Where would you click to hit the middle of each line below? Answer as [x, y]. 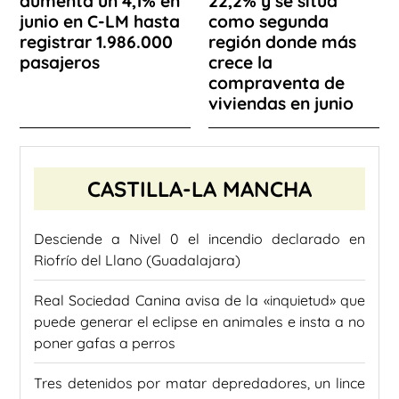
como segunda [269, 21]
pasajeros [60, 62]
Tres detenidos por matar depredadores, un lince [199, 383]
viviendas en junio [281, 103]
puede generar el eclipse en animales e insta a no [199, 321]
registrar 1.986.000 [96, 41]
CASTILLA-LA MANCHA [199, 188]
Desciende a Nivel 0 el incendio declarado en [199, 238]
